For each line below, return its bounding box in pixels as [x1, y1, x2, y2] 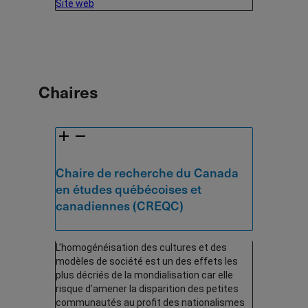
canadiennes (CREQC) [56, 197, 184, 214]
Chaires [38, 80, 98, 104]
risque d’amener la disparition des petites [56, 283, 239, 295]
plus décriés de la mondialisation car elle [56, 269, 233, 281]
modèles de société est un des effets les [56, 256, 238, 267]
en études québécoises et [56, 180, 201, 198]
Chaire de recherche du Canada [56, 164, 239, 181]
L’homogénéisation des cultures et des [56, 242, 227, 254]
